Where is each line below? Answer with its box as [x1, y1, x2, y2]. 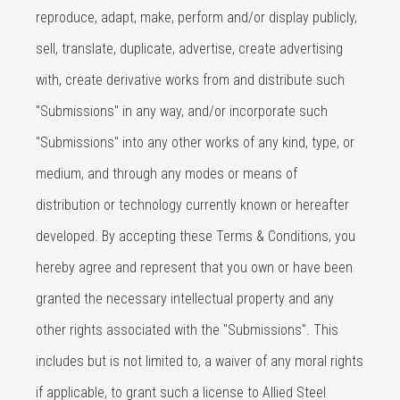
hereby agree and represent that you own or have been [36, 259, 353, 276]
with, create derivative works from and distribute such [36, 71, 345, 88]
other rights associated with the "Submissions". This [36, 321, 338, 338]
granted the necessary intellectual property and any [36, 290, 334, 307]
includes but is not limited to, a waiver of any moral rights [36, 353, 363, 370]
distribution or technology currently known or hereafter [36, 196, 349, 213]
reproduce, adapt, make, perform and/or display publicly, [36, 9, 357, 26]
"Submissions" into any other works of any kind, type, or [36, 134, 354, 151]
